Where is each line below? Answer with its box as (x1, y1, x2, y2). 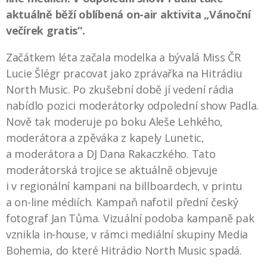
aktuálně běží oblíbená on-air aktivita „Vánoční (6, 7, 251, 21)
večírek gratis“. (6, 23, 85, 38)
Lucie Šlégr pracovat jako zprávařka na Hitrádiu (6, 66, 243, 80)
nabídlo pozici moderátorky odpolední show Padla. (6, 98, 259, 113)
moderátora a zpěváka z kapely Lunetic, (6, 130, 204, 145)
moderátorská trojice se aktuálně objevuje (6, 162, 218, 177)
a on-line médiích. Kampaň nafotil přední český (6, 194, 238, 209)
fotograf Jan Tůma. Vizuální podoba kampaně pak (6, 210, 254, 225)
